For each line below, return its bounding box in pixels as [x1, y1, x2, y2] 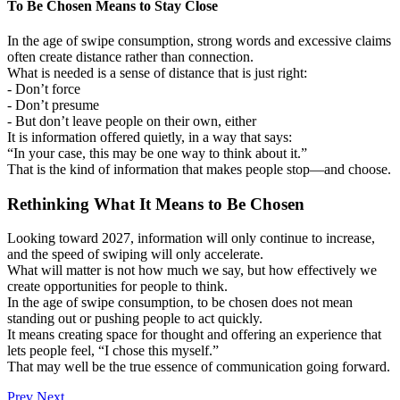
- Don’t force [7, 81, 84, 97]
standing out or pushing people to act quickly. [7, 311, 262, 327]
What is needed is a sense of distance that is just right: [7, 65, 307, 81]
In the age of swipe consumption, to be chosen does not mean [7, 295, 353, 311]
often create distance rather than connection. [7, 49, 254, 65]
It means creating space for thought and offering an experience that [7, 327, 381, 343]
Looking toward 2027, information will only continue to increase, [7, 230, 375, 246]
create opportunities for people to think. [7, 279, 228, 295]
